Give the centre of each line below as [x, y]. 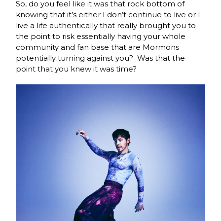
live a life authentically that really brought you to [106, 25]
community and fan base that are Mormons [98, 47]
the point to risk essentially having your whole [101, 36]
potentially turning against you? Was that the [101, 58]
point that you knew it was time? [77, 69]
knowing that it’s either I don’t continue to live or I [108, 14]
